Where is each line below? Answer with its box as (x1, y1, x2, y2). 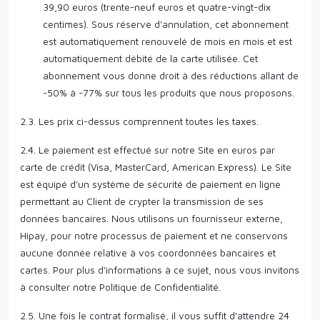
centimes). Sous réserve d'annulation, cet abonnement (43, 18, 289, 30)
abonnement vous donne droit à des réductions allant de (43, 69, 299, 81)
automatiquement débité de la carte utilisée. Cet (43, 52, 258, 64)
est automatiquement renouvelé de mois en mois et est (43, 35, 292, 47)
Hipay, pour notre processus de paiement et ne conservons (20, 229, 288, 241)
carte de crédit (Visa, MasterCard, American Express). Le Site (20, 161, 291, 173)
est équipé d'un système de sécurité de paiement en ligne (20, 178, 281, 190)
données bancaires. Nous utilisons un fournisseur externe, (20, 212, 283, 224)
